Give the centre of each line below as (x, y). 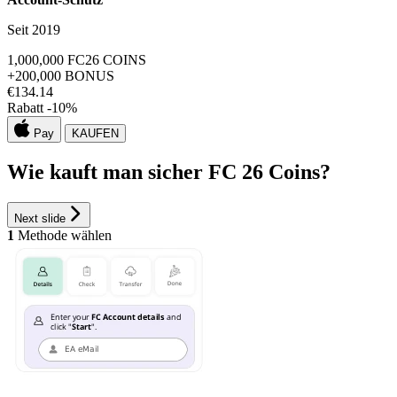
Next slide (40, 219)
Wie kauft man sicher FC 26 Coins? (169, 172)
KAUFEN (95, 134)
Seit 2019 (34, 30)
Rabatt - (29, 108)
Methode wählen (63, 236)
